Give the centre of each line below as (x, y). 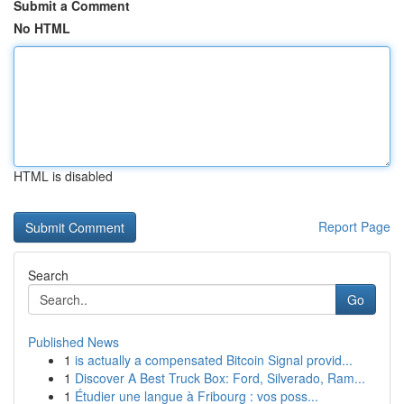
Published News (73, 342)
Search (48, 275)
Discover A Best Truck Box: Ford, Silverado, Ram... (220, 378)
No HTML (42, 28)
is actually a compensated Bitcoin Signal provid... (214, 360)
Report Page (354, 226)
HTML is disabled (63, 176)
